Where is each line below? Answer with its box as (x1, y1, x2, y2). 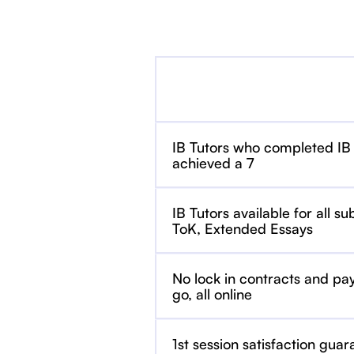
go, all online (172, 285, 252, 303)
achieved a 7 (172, 154, 254, 171)
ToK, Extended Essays (172, 220, 313, 237)
